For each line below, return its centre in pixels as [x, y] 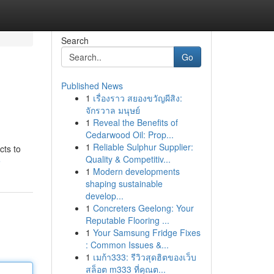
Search [75, 40]
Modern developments [136, 171]
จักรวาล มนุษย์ [113, 110]
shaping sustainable [124, 183]
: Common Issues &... [127, 245]
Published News [92, 86]
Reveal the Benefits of [135, 122]
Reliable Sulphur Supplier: [143, 147]
